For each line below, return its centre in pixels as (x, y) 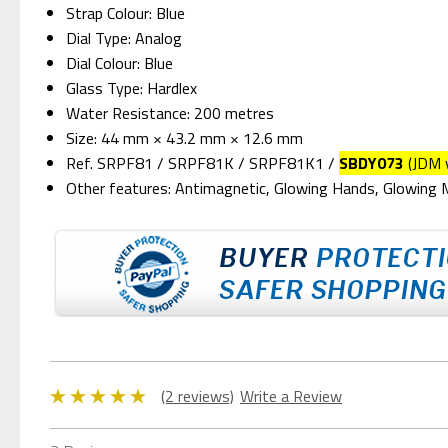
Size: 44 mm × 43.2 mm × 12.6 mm (185, 137)
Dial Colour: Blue (120, 62)
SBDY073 (372, 162)
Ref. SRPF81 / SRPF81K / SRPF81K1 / (203, 162)
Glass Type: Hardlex (132, 87)
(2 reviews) (197, 395)
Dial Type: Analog (124, 37)
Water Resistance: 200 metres (170, 112)
